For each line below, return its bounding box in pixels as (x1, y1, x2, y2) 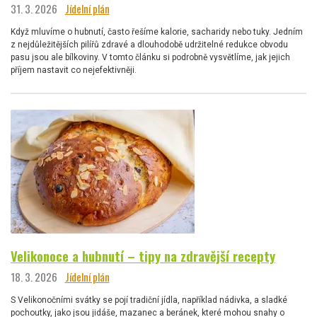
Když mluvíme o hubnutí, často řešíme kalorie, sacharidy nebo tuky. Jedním (11, 27, 303, 38)
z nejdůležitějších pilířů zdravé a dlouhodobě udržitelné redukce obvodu (11, 40, 288, 50)
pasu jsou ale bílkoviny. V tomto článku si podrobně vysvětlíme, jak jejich (11, 52, 290, 63)
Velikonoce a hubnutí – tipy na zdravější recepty (11, 246, 275, 266)
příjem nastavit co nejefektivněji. (11, 65, 137, 76)
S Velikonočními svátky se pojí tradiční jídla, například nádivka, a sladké (11, 294, 287, 305)
